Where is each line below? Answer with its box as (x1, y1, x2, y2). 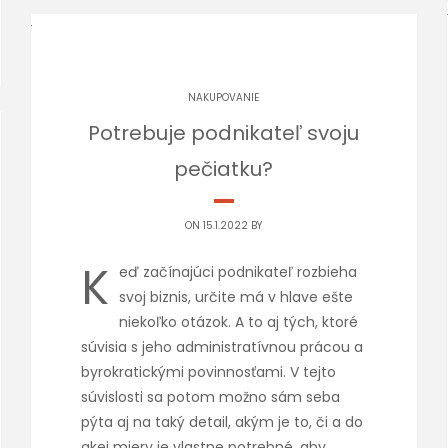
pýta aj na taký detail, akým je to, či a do (80, 412, 363, 432)
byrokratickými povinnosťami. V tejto (80, 362, 336, 382)
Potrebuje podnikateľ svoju (88, 119, 360, 147)
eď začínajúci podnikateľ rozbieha (118, 262, 357, 282)
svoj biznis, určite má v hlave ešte (118, 287, 353, 307)
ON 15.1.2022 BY (185, 218, 263, 233)
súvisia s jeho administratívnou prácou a (80, 337, 363, 357)
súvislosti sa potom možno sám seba (80, 387, 340, 407)
